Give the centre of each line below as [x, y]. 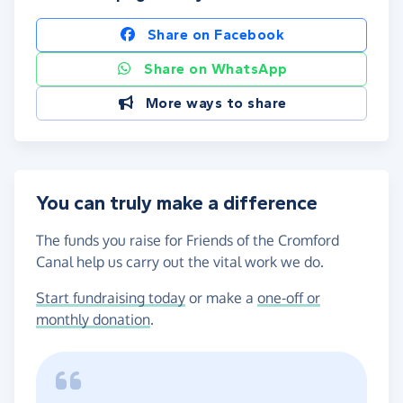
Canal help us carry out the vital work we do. [180, 261]
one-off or [289, 297]
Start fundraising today [111, 297]
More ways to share [216, 103]
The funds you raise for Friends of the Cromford [188, 240]
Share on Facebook [216, 34]
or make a [221, 297]
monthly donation [93, 319]
